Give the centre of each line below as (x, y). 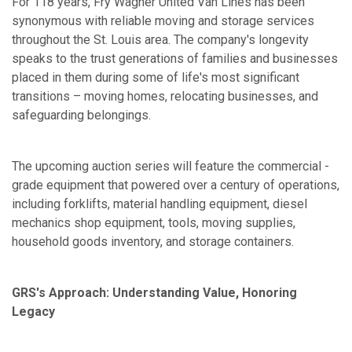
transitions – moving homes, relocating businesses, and (165, 97)
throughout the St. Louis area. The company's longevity (160, 40)
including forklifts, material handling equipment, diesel (159, 204)
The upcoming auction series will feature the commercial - (170, 167)
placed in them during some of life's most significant (156, 78)
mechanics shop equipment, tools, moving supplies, (154, 223)
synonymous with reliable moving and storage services (163, 21)
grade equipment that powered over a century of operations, (176, 185)
